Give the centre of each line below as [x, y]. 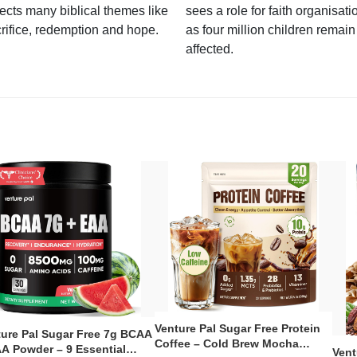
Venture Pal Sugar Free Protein [237, 329]
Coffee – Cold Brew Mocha [226, 344]
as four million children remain [270, 29]
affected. [209, 49]
